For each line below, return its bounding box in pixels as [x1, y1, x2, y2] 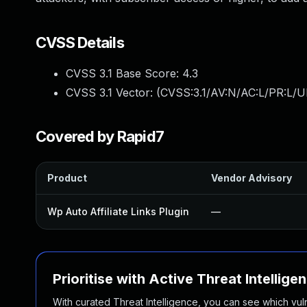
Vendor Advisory [211, 172, 292, 184]
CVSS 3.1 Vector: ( [66, 86, 160, 99]
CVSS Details [36, 34, 124, 51]
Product [47, 172, 87, 184]
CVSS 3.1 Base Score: [66, 66, 182, 80]
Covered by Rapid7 [36, 127, 164, 145]
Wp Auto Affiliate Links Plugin [47, 206, 189, 217]
